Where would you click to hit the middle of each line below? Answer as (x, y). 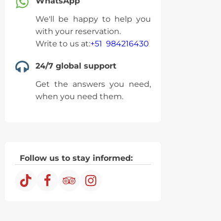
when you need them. (80, 96)
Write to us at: (63, 44)
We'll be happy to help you (93, 19)
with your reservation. (78, 31)
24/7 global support (76, 66)
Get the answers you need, (93, 84)
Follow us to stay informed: (76, 158)
